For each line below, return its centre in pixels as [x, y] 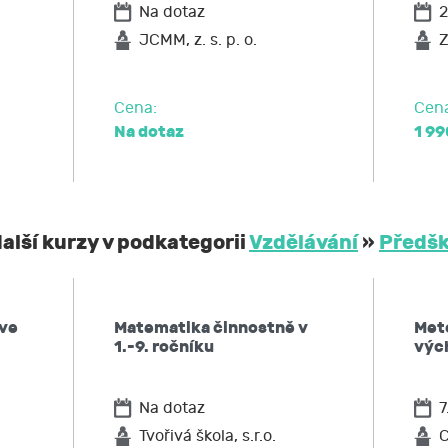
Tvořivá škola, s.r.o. [207, 436]
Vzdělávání [303, 242]
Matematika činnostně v [211, 328]
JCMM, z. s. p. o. [198, 40]
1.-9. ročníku [164, 347]
